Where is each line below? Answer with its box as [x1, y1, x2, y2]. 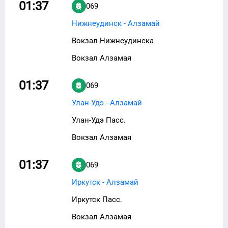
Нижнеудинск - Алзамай [72, 18, 160, 28]
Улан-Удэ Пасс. [72, 115, 126, 125]
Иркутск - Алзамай [72, 177, 138, 187]
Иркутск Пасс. [72, 194, 122, 204]
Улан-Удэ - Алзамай [72, 98, 142, 107]
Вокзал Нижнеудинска [72, 36, 154, 45]
